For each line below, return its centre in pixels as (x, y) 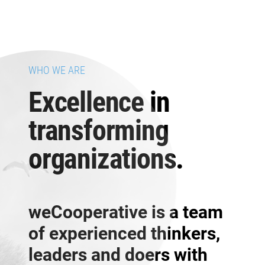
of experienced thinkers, (124, 233)
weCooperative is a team (126, 212)
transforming (98, 130)
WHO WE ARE (57, 70)
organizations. (106, 159)
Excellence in (99, 102)
